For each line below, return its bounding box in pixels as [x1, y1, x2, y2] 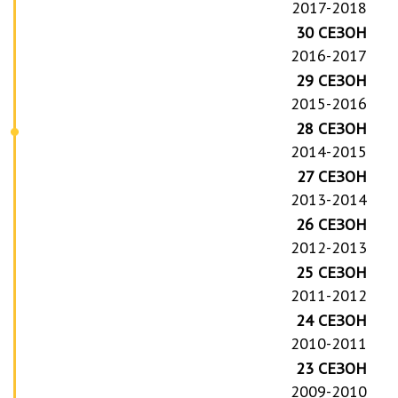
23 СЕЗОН [296, 357, 368, 378]
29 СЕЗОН [296, 69, 368, 91]
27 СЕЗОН [297, 165, 368, 187]
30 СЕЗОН [296, 21, 368, 43]
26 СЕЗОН [296, 213, 368, 235]
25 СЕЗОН [296, 261, 368, 283]
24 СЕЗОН [296, 309, 368, 330]
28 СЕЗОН [296, 117, 368, 139]
